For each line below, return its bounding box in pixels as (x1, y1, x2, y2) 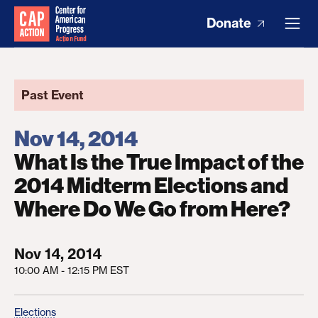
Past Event (21, 87, 84, 102)
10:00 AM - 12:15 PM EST (14, 264, 129, 276)
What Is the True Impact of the (14, 150, 304, 175)
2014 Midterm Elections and (14, 173, 288, 199)
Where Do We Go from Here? (14, 197, 290, 222)
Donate (207, 14, 254, 31)
